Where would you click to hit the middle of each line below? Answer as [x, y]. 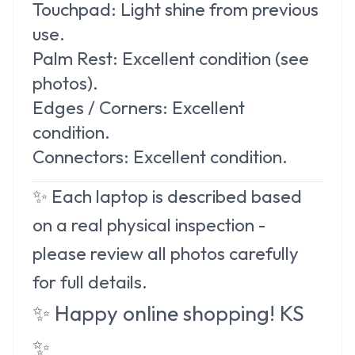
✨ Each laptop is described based [167, 196]
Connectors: [81, 156]
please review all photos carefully [166, 253]
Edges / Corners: [100, 107]
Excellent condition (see [214, 58]
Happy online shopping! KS [179, 313]
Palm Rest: [75, 58]
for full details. [90, 281]
